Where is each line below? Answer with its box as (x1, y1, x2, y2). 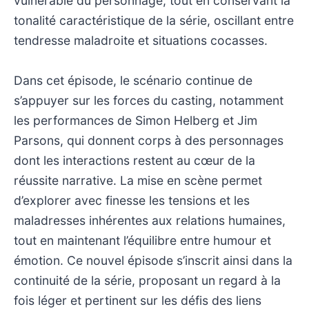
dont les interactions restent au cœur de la (14, 152, 255, 168)
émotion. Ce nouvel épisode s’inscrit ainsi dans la (14, 252, 292, 268)
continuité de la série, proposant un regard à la (14, 272, 281, 288)
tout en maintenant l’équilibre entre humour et (14, 232, 271, 248)
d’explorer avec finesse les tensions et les (14, 192, 250, 208)
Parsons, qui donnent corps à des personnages (14, 132, 283, 148)
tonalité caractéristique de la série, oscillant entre (14, 12, 294, 28)
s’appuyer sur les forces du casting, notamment (14, 92, 283, 108)
